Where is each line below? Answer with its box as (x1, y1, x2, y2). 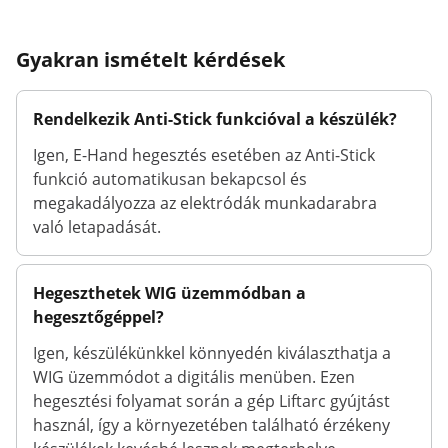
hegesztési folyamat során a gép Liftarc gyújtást (33, 390, 390, 412)
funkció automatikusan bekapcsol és (33, 168, 307, 190)
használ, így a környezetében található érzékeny (33, 414, 390, 436)
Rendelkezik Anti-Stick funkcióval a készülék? (33, 108, 397, 130)
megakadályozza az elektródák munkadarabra (33, 192, 377, 214)
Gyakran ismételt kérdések (16, 46, 285, 73)
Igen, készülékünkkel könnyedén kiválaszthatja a (33, 342, 391, 364)
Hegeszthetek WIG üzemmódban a (33, 282, 306, 304)
